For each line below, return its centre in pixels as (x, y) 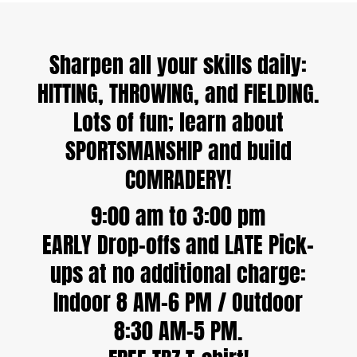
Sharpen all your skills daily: (178, 64)
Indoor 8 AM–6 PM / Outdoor (178, 302)
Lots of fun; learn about (178, 122)
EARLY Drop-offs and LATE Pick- (178, 244)
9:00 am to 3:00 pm (178, 216)
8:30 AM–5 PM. (178, 330)
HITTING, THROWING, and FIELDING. (178, 93)
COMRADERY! (178, 179)
